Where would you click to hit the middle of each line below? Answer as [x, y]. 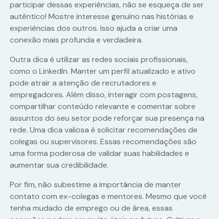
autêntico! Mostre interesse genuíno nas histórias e [102, 17]
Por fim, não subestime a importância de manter [96, 185]
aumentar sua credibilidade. [59, 165]
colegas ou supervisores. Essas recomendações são [103, 142]
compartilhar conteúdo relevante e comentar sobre [103, 107]
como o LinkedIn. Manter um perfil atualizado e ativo [103, 71]
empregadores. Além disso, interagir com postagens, [104, 95]
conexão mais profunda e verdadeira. [76, 40]
